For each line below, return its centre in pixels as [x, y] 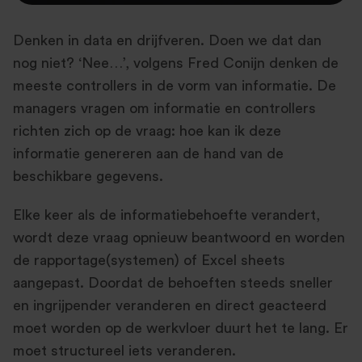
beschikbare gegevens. [88, 176]
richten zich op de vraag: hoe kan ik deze [147, 131]
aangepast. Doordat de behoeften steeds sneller [173, 283]
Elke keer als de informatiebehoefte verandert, [166, 215]
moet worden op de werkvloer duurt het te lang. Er [181, 328]
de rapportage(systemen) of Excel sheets [149, 260]
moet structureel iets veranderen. [124, 351]
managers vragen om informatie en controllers [164, 108]
